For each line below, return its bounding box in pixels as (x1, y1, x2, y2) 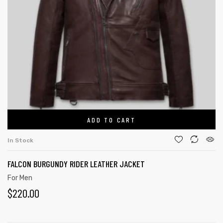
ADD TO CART (87, 115, 136, 124)
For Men (7, 174, 32, 182)
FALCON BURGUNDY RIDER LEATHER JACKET (7, 158, 145, 169)
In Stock (7, 137, 33, 144)
